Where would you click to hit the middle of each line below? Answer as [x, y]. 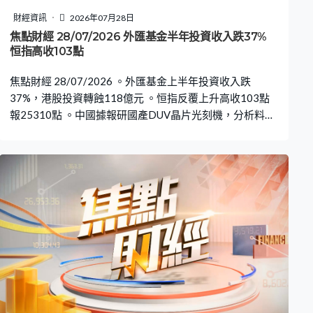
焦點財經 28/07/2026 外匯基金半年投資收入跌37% [138, 36]
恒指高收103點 [47, 51]
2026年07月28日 [101, 17]
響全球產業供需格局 [57, 131]
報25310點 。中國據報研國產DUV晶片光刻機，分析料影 [143, 114]
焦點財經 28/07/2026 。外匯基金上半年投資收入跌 [130, 81]
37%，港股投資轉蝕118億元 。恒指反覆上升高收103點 [140, 97]
